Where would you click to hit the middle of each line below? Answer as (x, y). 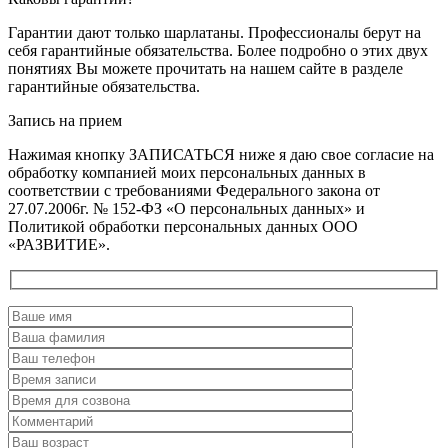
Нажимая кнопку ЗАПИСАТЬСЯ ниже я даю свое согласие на (221, 155)
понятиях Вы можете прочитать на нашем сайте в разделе (205, 69)
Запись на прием (65, 121)
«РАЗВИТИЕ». (59, 245)
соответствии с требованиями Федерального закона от (194, 191)
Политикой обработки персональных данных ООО (183, 227)
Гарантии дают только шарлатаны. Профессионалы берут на (214, 33)
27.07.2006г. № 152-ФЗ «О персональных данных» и (186, 209)
